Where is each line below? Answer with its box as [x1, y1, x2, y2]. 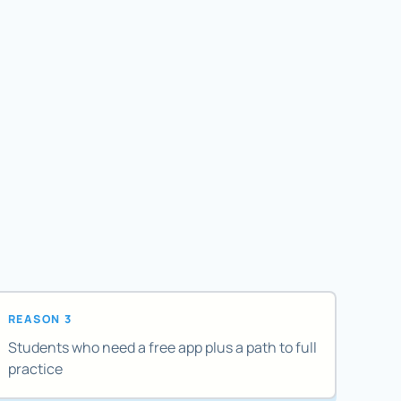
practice [7, 359, 63, 380]
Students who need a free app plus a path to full [7, 337, 317, 358]
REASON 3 [7, 311, 73, 327]
